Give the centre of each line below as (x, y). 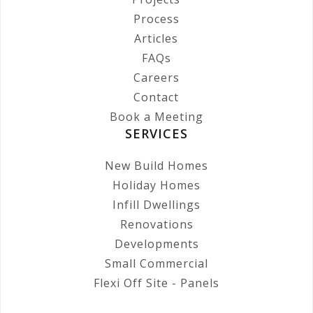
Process (156, 19)
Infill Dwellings (156, 205)
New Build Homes (156, 166)
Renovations (156, 225)
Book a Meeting (156, 117)
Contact (156, 97)
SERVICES (156, 134)
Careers (156, 78)
